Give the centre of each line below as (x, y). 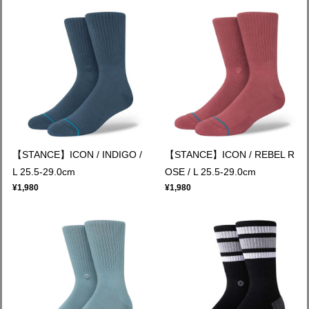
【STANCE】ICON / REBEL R (230, 154)
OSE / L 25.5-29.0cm (210, 172)
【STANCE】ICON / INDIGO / (77, 154)
